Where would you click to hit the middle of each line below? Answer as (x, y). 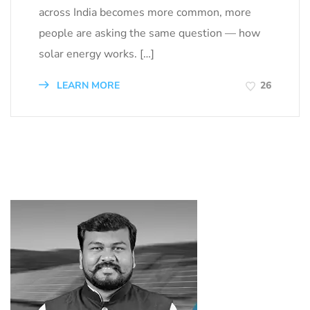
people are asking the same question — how (149, 33)
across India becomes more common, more (145, 12)
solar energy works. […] (97, 54)
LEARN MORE (87, 85)
